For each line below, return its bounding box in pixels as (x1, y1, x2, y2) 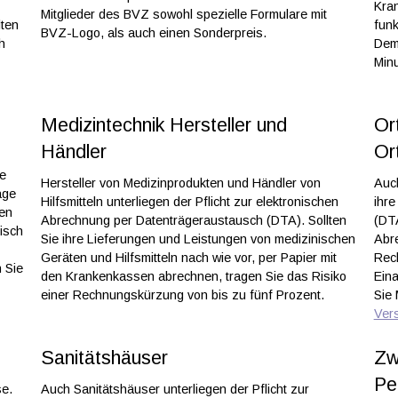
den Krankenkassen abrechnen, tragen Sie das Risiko (40, 269, 346, 284)
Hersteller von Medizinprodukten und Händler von (40, 176, 321, 191)
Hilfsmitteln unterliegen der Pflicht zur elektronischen (40, 195, 338, 210)
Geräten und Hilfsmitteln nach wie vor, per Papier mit (40, 251, 337, 266)
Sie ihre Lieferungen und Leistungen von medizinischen (40, 232, 355, 247)
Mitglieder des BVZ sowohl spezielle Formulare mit (40, 6, 327, 21)
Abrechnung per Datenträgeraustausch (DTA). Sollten (40, 213, 346, 228)
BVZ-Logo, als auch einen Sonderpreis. (40, 25, 267, 40)
